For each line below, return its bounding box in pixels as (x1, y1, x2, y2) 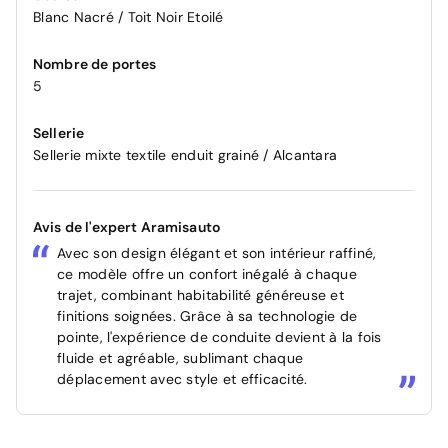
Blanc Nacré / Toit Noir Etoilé (33, 7, 224, 26)
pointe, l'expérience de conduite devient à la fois (57, 327, 382, 346)
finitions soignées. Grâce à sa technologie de (57, 306, 358, 325)
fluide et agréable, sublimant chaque (57, 348, 303, 367)
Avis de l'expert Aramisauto (33, 217, 221, 236)
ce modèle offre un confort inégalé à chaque (57, 264, 357, 283)
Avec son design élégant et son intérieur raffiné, (57, 243, 377, 262)
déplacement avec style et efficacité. (57, 369, 308, 388)
